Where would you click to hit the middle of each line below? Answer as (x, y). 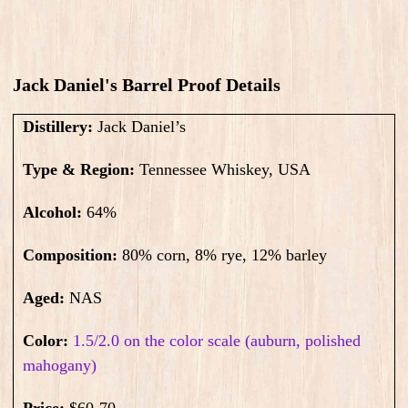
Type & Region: (79, 170)
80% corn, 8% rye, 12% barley (224, 255)
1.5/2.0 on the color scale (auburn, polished (217, 341)
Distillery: (58, 127)
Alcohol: (55, 213)
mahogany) (60, 366)
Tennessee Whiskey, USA (223, 170)
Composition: (72, 255)
